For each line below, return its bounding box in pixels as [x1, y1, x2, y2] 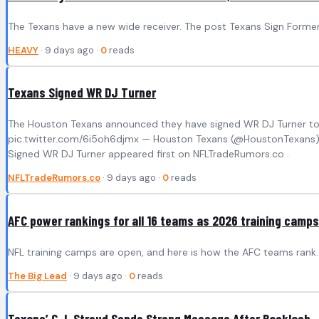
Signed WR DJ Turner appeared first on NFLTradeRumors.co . [8, 147, 289, 161]
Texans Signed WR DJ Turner [8, 84, 156, 101]
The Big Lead [8, 270, 67, 283]
